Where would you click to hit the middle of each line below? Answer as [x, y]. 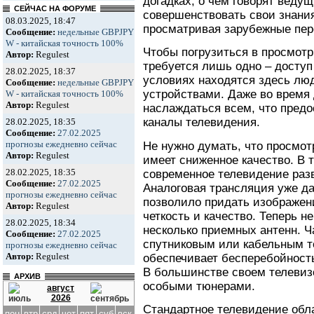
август [61, 288]
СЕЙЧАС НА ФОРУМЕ [55, 8]
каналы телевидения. [202, 123]
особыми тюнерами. [199, 286]
